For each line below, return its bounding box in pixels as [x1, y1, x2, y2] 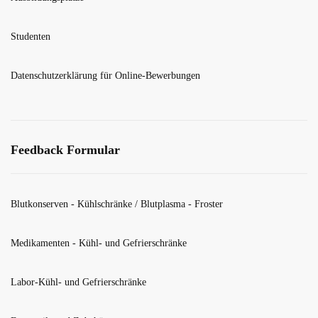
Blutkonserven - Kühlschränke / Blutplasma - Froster [11, 199, 223, 210]
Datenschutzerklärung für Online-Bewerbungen [11, 70, 200, 82]
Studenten [11, 31, 50, 43]
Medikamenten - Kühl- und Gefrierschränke [11, 238, 187, 249]
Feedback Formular [11, 143, 120, 158]
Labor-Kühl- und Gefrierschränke [11, 277, 146, 288]
